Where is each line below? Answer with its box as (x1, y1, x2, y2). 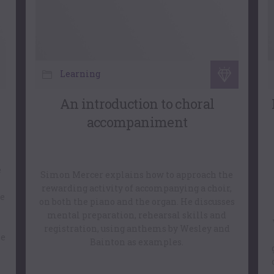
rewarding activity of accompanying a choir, (42, 182, 232, 194)
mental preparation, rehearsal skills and (47, 209, 227, 221)
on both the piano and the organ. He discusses (39, 195, 235, 207)
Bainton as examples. (90, 235, 184, 248)
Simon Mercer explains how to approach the (40, 168, 234, 180)
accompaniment (86, 113, 188, 131)
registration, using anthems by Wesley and (43, 222, 230, 234)
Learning (60, 68, 101, 80)
